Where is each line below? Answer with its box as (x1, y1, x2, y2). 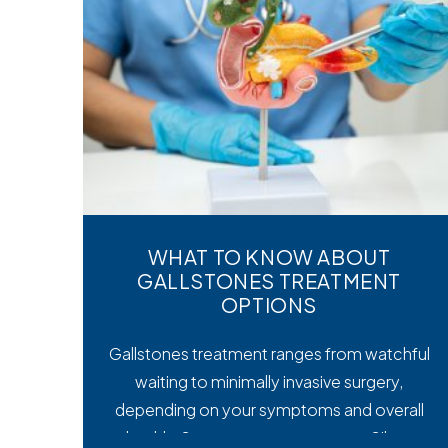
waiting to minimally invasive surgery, (135, 370, 403, 392)
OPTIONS (220, 291, 318, 317)
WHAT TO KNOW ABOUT (147, 243, 391, 269)
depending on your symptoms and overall (114, 398, 424, 420)
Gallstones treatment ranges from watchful (108, 342, 430, 364)
